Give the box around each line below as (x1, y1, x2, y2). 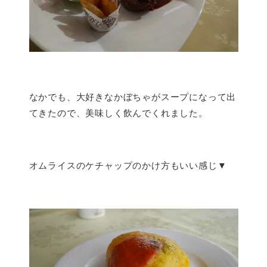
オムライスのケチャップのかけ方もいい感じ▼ (29, 158, 227, 171)
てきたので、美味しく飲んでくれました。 (29, 105, 208, 119)
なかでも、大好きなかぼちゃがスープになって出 (29, 89, 237, 103)
